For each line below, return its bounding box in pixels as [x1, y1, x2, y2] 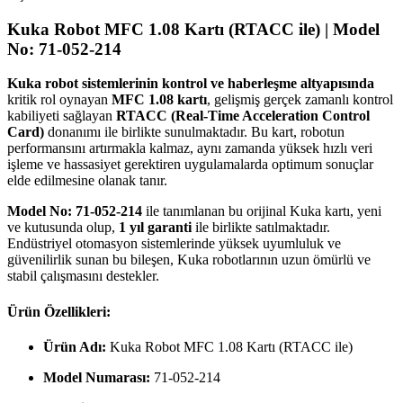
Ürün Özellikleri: [7, 303, 111, 319]
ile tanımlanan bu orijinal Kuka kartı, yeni [142, 203, 381, 219]
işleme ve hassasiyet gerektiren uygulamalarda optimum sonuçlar [7, 157, 373, 173]
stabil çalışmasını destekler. [7, 268, 159, 284]
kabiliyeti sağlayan [7, 108, 116, 124]
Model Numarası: [43, 369, 150, 385]
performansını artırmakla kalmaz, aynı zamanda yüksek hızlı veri [7, 140, 372, 157]
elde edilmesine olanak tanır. [7, 173, 167, 189]
